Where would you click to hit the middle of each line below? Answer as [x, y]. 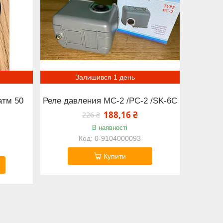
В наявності [110, 128]
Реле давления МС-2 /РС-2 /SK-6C [110, 101]
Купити [114, 157]
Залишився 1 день [105, 77]
